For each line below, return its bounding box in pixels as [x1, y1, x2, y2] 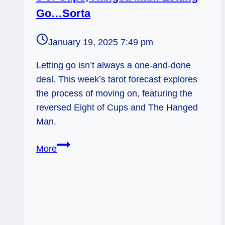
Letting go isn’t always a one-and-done [36, 60, 191, 70]
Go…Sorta [36, 7, 90, 20]
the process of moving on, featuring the [36, 88, 192, 98]
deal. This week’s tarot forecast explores [36, 74, 197, 84]
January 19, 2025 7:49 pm [48, 37, 153, 47]
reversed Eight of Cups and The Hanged [36, 102, 198, 113]
